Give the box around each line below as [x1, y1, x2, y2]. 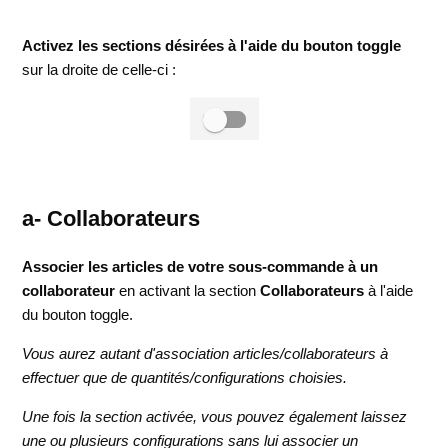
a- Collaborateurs [22, 206, 201, 232]
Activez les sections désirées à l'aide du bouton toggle [22, 37, 402, 55]
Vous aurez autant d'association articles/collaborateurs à [22, 344, 389, 362]
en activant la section [115, 281, 261, 299]
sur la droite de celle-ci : [22, 61, 177, 79]
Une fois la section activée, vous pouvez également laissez [22, 407, 408, 425]
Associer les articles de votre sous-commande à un [22, 257, 379, 275]
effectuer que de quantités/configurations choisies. [22, 368, 348, 386]
